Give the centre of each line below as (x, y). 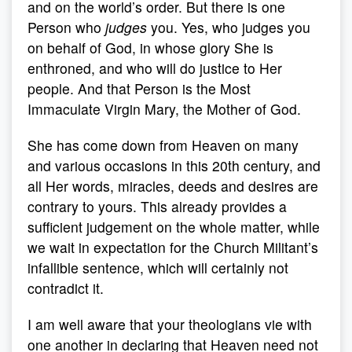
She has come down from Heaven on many (163, 145)
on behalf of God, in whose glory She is (150, 48)
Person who (66, 27)
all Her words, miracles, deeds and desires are (173, 186)
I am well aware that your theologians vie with (170, 324)
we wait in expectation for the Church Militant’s (173, 247)
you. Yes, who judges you (229, 27)
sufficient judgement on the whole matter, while (174, 227)
